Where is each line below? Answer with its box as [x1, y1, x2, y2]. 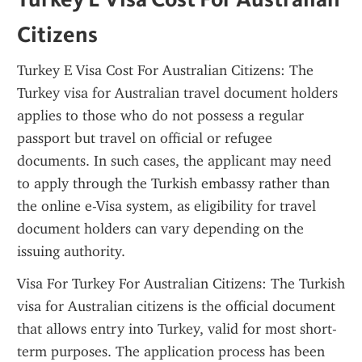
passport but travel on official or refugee [17, 129, 272, 147]
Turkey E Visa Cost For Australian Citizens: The [17, 61, 314, 79]
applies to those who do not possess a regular [17, 107, 304, 124]
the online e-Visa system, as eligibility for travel [17, 197, 317, 215]
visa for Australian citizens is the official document [17, 297, 335, 315]
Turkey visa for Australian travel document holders [17, 84, 338, 102]
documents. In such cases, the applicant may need [17, 152, 331, 170]
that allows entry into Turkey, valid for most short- [17, 320, 337, 338]
